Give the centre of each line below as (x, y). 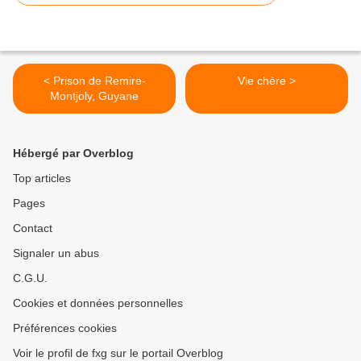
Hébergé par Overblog (73, 154)
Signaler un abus (56, 253)
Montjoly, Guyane (94, 96)
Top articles (42, 178)
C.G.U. (30, 278)
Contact (33, 228)
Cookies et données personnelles (98, 303)
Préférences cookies (65, 328)
